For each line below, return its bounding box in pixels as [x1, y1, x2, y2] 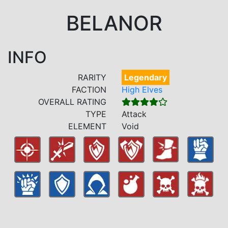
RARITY [78, 72, 106, 82]
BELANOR [66, 10, 162, 36]
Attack [122, 108, 147, 119]
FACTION [72, 84, 106, 95]
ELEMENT [68, 121, 106, 131]
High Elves [122, 84, 162, 95]
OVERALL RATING [38, 96, 106, 107]
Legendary [124, 72, 167, 82]
